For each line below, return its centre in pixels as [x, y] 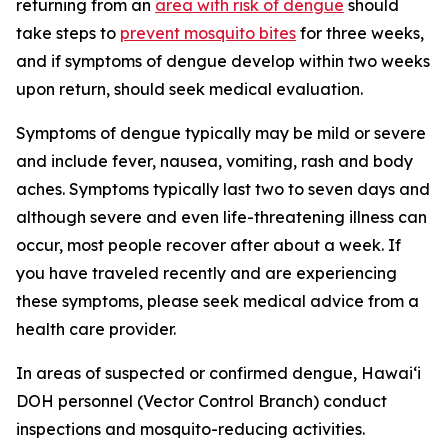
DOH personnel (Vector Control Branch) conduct [201, 401]
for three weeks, [360, 33]
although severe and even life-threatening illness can [221, 217]
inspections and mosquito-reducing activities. [190, 429]
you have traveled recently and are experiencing [206, 273]
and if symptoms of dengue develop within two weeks [223, 61]
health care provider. [96, 329]
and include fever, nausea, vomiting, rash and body [214, 161]
